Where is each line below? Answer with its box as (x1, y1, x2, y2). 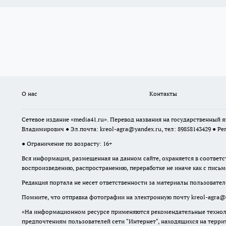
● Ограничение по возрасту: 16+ (22, 140, 112, 148)
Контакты (149, 90, 177, 98)
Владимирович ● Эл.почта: (22, 125, 100, 133)
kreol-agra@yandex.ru (100, 125, 161, 133)
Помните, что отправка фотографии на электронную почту (22, 193, 191, 201)
